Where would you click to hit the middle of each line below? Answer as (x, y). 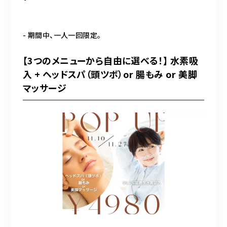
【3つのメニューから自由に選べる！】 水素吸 (111, 61)
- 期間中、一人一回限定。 (62, 35)
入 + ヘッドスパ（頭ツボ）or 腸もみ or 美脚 (110, 74)
